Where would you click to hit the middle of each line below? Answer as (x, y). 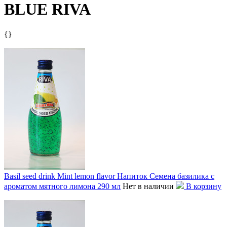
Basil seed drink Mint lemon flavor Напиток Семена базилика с (109, 176)
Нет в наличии (148, 186)
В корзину (203, 186)
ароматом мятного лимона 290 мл (62, 186)
